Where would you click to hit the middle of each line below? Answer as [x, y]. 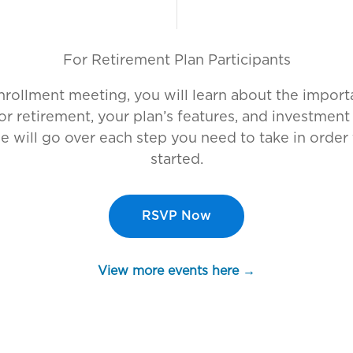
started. [176, 160]
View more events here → [176, 271]
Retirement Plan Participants [191, 60]
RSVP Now [176, 216]
